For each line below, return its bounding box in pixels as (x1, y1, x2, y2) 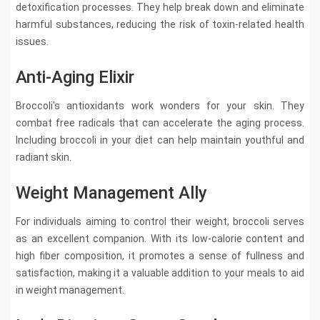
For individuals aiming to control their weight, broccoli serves (16, 215, 304, 227)
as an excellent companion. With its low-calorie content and (16, 232, 304, 244)
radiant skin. (16, 151, 71, 163)
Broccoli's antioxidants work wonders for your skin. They (16, 99, 304, 111)
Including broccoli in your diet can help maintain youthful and (16, 134, 304, 146)
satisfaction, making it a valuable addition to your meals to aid (16, 266, 304, 279)
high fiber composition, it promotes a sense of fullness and (16, 249, 304, 261)
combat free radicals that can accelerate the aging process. (16, 116, 304, 129)
